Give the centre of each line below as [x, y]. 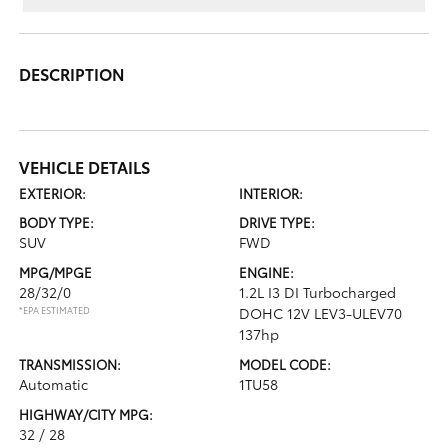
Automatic [54, 383]
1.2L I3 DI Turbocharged [317, 291]
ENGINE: [266, 271]
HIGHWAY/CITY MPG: [86, 413]
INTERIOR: [271, 192]
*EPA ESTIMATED [55, 309]
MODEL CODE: [285, 363]
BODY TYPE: [57, 221]
